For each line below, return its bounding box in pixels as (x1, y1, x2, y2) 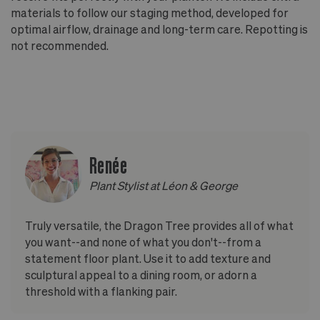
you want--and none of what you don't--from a (25, 234, 261, 249)
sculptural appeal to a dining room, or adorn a (25, 267, 257, 281)
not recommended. (11, 38, 109, 52)
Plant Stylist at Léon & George (89, 179, 238, 193)
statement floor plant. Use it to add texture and (25, 251, 271, 265)
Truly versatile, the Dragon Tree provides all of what (25, 218, 294, 232)
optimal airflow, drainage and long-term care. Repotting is (11, 21, 308, 36)
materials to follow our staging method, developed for (11, 5, 289, 19)
